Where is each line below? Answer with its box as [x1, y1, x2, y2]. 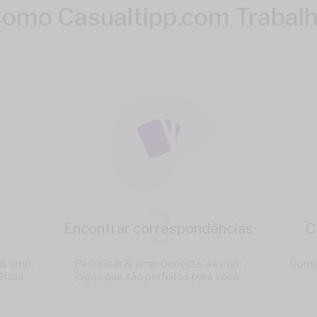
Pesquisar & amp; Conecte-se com [74, 258, 243, 271]
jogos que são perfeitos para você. [75, 270, 242, 284]
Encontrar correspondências [63, 220, 253, 238]
